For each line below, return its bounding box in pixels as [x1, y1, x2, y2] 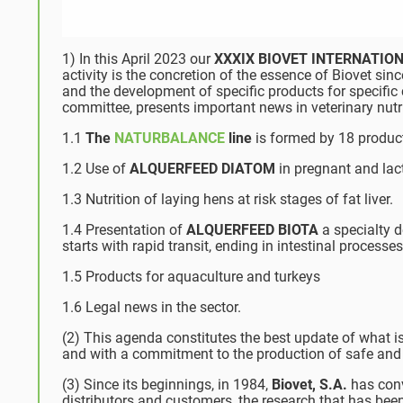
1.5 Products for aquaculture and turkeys [62, 267, 320, 285]
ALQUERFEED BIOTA [186, 220, 318, 238]
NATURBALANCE [114, 129, 225, 147]
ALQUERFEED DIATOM [130, 159, 275, 177]
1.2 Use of [62, 159, 130, 177]
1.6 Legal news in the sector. [62, 298, 241, 316]
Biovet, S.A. [272, 375, 347, 393]
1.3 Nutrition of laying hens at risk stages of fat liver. [62, 190, 393, 208]
